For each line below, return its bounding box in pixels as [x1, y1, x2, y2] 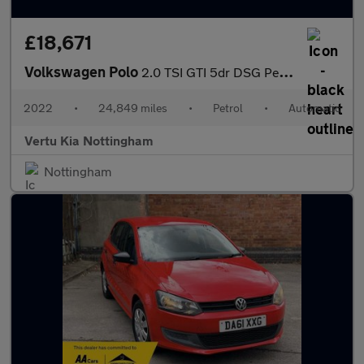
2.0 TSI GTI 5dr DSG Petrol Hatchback [141, 64, 279, 80]
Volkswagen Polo [24, 63, 141, 80]
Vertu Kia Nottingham [24, 132, 153, 148]
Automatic [288, 101, 340, 115]
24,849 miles [98, 101, 167, 115]
